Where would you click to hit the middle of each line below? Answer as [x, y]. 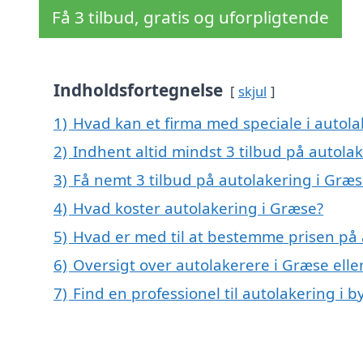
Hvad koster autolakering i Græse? [198, 208]
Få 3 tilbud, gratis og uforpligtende [190, 17]
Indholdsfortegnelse [138, 90]
